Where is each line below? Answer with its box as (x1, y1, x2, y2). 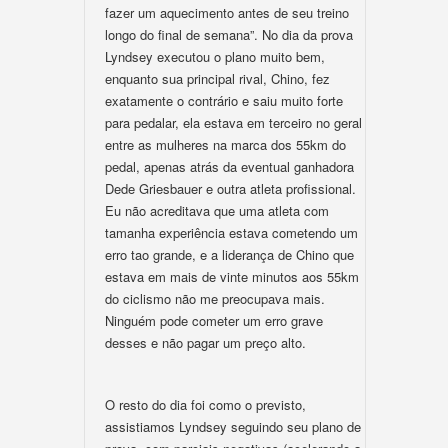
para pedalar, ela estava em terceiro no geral (105, 113, 362, 132)
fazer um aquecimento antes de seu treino (105, 3, 349, 22)
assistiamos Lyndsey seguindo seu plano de (105, 417, 361, 436)
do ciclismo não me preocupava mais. (105, 289, 325, 308)
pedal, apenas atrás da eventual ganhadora (105, 157, 354, 176)
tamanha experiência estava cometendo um (105, 223, 358, 242)
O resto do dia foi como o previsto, (105, 395, 306, 414)
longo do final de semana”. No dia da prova (105, 25, 353, 44)
